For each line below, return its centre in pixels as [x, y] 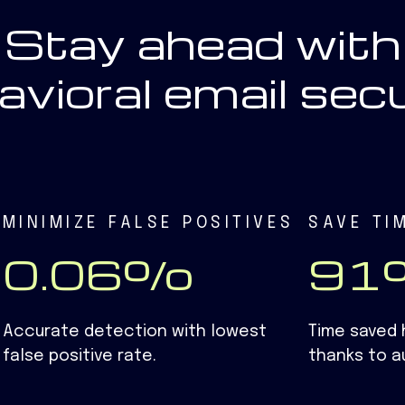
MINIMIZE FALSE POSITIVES [148, 223]
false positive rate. [79, 357]
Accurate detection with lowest [134, 332]
